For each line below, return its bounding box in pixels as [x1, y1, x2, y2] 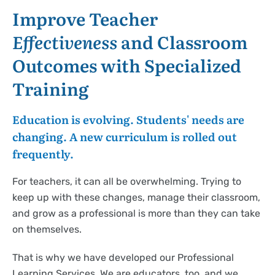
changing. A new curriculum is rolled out [12, 129, 237, 145]
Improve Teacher [12, 6, 158, 31]
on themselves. [12, 223, 82, 236]
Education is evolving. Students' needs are [12, 112, 244, 128]
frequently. [12, 146, 74, 162]
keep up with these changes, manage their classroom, [12, 192, 260, 204]
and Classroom [117, 29, 247, 55]
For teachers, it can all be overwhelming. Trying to [12, 176, 241, 188]
